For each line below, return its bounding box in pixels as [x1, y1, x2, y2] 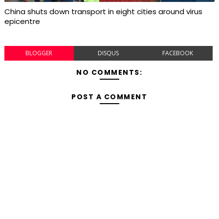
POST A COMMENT [71, 92, 148, 102]
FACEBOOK [162, 49, 194, 58]
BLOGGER [25, 49, 53, 58]
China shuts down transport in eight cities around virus [4, 6, 202, 17]
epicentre [4, 16, 40, 27]
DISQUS [98, 49, 119, 58]
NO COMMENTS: [76, 67, 143, 78]
